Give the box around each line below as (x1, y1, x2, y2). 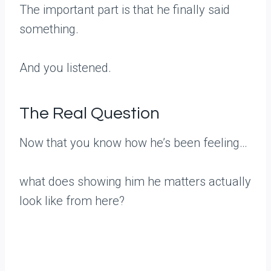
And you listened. (19, 60, 111, 76)
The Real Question (19, 105, 160, 123)
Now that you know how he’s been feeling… (19, 135, 247, 151)
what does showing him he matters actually (19, 174, 251, 189)
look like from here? (19, 194, 125, 209)
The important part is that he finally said (19, 2, 230, 18)
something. (19, 22, 79, 37)
